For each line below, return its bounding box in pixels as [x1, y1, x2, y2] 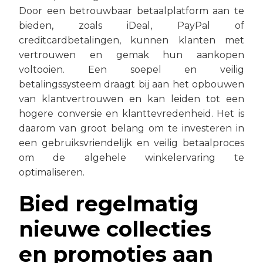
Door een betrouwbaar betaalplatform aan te [19, 5, 244, 16]
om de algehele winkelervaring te [19, 151, 244, 163]
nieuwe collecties [19, 215, 211, 242]
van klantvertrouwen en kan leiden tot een [19, 93, 244, 104]
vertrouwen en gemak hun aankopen [19, 49, 244, 60]
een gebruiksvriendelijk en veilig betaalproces [19, 137, 244, 149]
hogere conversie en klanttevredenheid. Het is [19, 107, 244, 119]
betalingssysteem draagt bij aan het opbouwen [19, 78, 244, 90]
